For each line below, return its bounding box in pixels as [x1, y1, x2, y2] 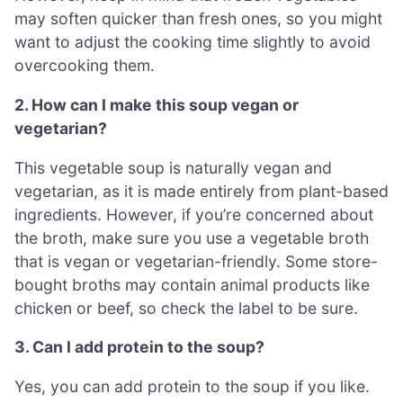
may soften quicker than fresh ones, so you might [14, 9, 382, 29]
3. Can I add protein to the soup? [14, 337, 264, 357]
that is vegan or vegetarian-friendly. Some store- [14, 251, 378, 271]
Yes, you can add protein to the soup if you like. [14, 376, 370, 396]
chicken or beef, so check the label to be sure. [14, 298, 358, 318]
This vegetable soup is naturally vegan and [14, 157, 332, 177]
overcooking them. [14, 56, 155, 76]
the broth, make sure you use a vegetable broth [14, 228, 369, 247]
